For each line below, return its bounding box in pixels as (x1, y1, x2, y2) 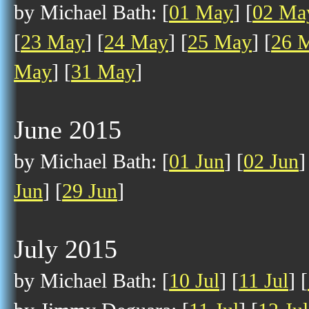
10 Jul (169, 269, 219, 292)
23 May (21, 30, 85, 54)
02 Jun (243, 150, 299, 173)
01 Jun (169, 150, 224, 173)
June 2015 (14, 115, 121, 144)
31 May (71, 60, 135, 83)
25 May (188, 30, 252, 54)
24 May (104, 30, 168, 54)
